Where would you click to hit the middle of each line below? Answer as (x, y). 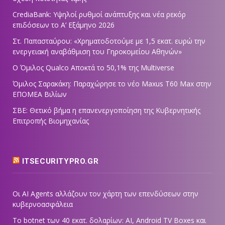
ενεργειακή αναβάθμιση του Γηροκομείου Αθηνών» (97, 52)
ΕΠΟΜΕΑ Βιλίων (40, 94)
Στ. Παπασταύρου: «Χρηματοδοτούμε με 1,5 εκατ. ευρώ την (109, 41)
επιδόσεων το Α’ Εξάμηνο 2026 (64, 25)
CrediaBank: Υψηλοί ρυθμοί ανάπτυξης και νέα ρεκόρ (99, 15)
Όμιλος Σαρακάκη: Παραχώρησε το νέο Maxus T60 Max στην (112, 84)
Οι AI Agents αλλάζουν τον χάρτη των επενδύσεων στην (105, 194)
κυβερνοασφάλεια (43, 204)
